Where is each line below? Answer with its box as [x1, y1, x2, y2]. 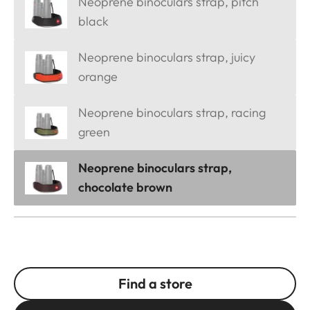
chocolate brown [78, 179, 172, 196]
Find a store [118, 275, 192, 293]
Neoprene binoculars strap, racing [78, 104, 266, 121]
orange [78, 69, 118, 85]
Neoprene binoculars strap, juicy [78, 49, 255, 66]
